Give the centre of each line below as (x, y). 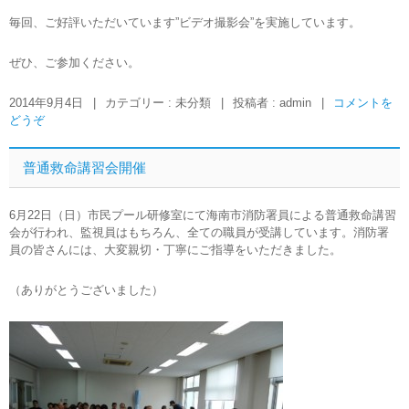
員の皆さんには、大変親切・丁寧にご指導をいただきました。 (175, 250)
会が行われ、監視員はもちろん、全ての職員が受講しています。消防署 (199, 232)
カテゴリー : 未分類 (160, 103)
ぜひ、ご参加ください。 (74, 63)
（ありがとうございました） (86, 290)
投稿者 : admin (274, 103)
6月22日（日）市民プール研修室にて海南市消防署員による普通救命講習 (203, 215)
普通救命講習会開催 (84, 168)
